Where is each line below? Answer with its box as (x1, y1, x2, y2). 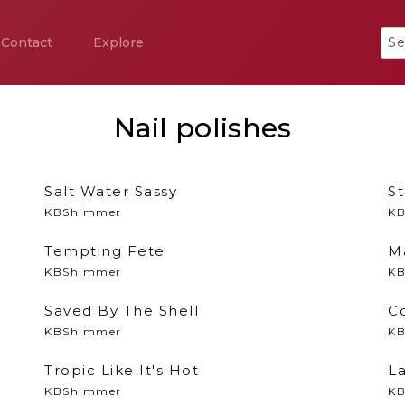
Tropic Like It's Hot (44, 362, 199, 379)
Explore (93, 34, 144, 51)
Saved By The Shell (44, 302, 199, 319)
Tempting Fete (44, 242, 165, 259)
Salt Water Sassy (44, 183, 177, 200)
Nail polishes (113, 111, 292, 145)
